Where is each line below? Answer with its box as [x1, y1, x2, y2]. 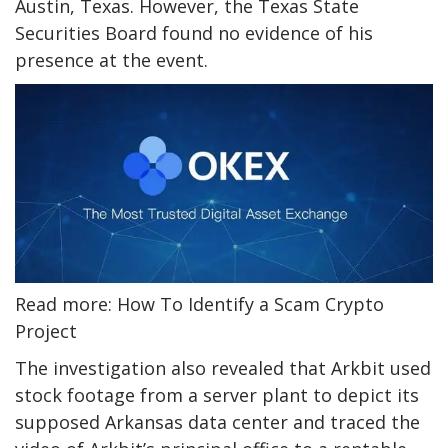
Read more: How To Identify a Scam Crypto [15, 291, 384, 316]
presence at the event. [15, 48, 208, 73]
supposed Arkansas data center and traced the [15, 409, 420, 434]
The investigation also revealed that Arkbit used [15, 355, 431, 380]
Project [15, 318, 77, 343]
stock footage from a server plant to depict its [15, 382, 419, 407]
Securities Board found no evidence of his [15, 21, 373, 46]
